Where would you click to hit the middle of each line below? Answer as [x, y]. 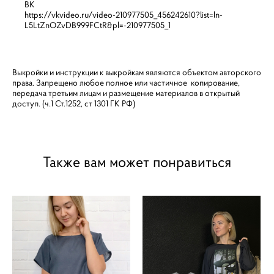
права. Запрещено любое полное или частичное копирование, [126, 83]
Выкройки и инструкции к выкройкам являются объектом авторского [137, 72]
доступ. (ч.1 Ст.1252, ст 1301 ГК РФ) [74, 103]
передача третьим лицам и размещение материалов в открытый [126, 93]
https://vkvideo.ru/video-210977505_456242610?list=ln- [124, 15]
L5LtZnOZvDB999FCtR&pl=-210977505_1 [98, 25]
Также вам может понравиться [137, 162]
